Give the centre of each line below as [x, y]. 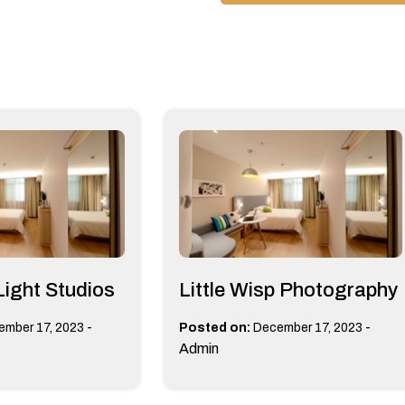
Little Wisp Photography [288, 290]
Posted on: [214, 327]
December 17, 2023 [307, 327]
